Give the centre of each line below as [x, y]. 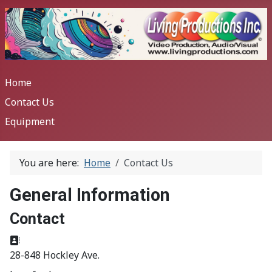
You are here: [52, 163]
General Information [90, 195]
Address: [39, 240]
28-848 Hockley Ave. [55, 255]
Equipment [30, 122]
